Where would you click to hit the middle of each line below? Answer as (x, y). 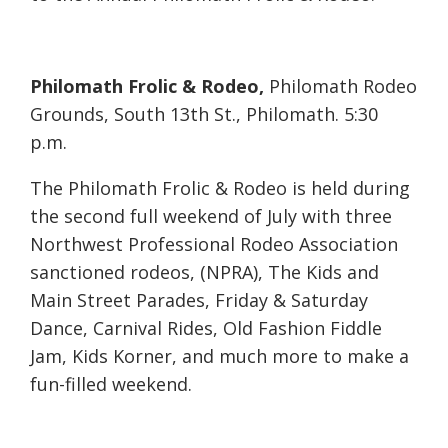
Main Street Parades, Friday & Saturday (199, 300)
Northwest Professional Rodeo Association (214, 244)
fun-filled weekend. (111, 384)
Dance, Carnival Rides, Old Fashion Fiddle (206, 328)
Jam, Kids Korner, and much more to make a (219, 356)
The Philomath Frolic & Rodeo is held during (220, 188)
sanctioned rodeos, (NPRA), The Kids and (204, 272)
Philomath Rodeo (343, 86)
